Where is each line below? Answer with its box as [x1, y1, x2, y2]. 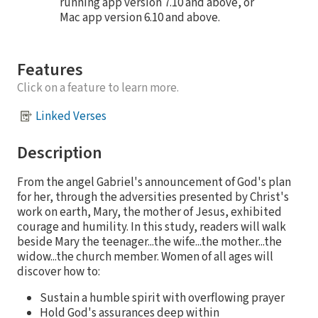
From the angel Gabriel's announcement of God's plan [17, 174, 291, 192]
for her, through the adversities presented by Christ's [17, 189, 289, 207]
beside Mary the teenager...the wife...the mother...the [17, 234, 282, 251]
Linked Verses [35, 107, 106, 125]
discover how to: [17, 263, 100, 281]
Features [17, 57, 83, 83]
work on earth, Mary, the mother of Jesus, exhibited [17, 204, 282, 221]
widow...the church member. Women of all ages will [17, 248, 273, 266]
